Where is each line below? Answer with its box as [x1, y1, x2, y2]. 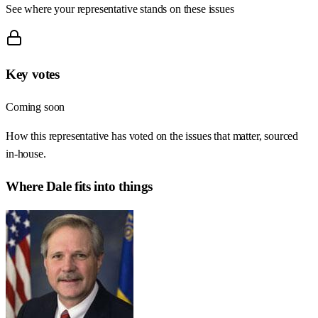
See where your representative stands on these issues [6, 2, 234, 15]
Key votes [6, 67, 60, 82]
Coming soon [6, 101, 65, 114]
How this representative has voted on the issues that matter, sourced [6, 130, 299, 143]
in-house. [6, 148, 46, 160]
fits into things [71, 178, 153, 194]
